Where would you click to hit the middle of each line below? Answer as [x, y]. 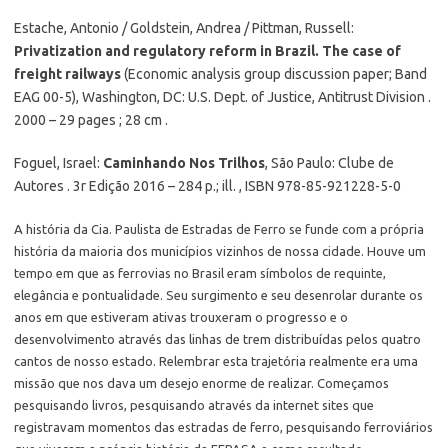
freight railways [67, 74]
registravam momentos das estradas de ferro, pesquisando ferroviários [223, 427]
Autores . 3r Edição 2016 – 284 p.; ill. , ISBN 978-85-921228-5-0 [207, 186]
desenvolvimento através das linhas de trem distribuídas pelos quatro [217, 339]
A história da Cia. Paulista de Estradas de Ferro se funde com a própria [219, 229]
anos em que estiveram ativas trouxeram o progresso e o [181, 317]
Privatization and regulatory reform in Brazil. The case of [207, 51]
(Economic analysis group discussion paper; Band [274, 74]
